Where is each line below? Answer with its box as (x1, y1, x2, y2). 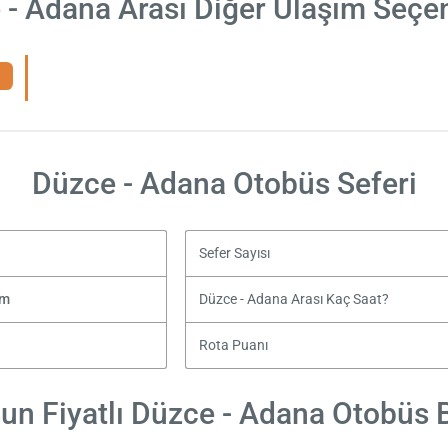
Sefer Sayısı (199, 244, 271, 262)
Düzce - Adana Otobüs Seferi (31, 165, 417, 201)
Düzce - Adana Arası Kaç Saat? (199, 290, 390, 308)
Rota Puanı (199, 336, 269, 354)
